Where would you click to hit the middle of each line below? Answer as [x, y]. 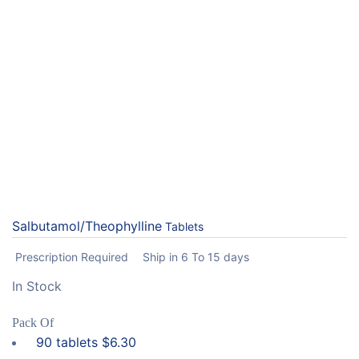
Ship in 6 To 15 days [196, 257]
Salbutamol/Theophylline [87, 226]
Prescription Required [72, 257]
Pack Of [33, 323]
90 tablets [69, 342]
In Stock [37, 286]
